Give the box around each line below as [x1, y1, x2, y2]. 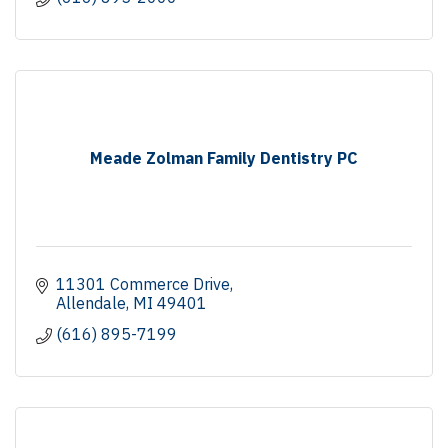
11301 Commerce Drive [56, 273, 230, 294]
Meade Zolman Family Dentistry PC [90, 147, 358, 168]
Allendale [56, 292, 126, 313]
